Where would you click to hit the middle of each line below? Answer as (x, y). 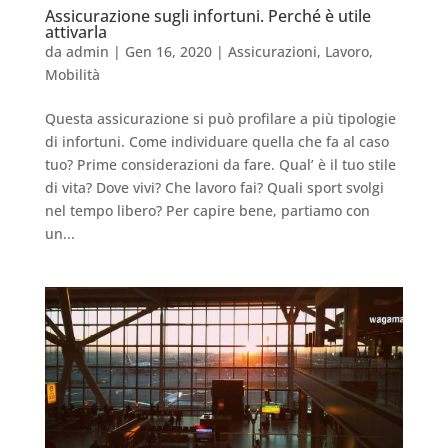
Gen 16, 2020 (168, 52)
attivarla (75, 32)
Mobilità (72, 75)
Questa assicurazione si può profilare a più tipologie (220, 119)
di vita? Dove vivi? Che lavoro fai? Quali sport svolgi (214, 188)
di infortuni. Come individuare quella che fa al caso (216, 142)
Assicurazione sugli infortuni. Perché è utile (207, 16)
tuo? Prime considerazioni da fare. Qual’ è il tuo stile (220, 165)
